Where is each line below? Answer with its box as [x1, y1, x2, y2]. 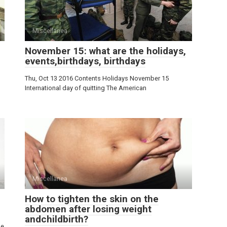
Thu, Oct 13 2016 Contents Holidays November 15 [25, 74, 169, 82]
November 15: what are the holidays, [25, 45, 186, 57]
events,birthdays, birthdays [25, 55, 145, 67]
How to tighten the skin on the [25, 193, 159, 205]
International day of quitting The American [25, 84, 146, 92]
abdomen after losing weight [25, 203, 152, 215]
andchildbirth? [25, 213, 88, 225]
